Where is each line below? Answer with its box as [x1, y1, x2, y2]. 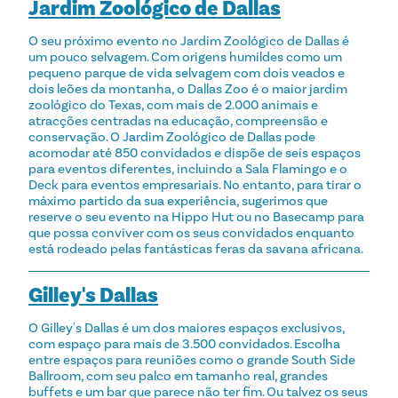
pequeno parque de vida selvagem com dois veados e [28, 64, 345, 81]
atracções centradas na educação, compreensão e [28, 112, 328, 129]
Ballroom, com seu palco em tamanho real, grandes [28, 367, 328, 384]
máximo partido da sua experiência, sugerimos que [28, 192, 328, 209]
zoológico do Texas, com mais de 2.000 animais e [28, 96, 318, 113]
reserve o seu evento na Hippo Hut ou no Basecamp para [28, 208, 364, 225]
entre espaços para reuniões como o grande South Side [28, 351, 355, 368]
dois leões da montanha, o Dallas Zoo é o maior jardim [28, 80, 347, 97]
